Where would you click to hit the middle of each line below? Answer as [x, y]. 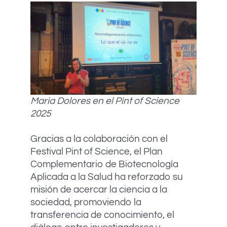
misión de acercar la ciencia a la [99, 190]
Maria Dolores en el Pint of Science [105, 101]
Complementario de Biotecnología [104, 164]
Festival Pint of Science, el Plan [97, 152]
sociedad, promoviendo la [86, 202]
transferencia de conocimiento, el [102, 215]
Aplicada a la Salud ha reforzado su [107, 177]
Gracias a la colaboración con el [99, 139]
